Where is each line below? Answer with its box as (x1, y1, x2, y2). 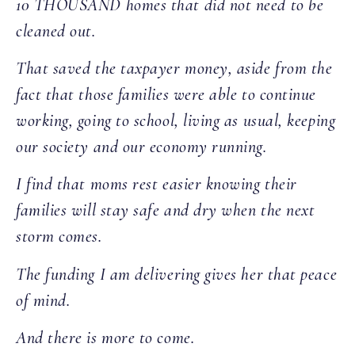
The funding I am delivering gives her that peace (16, 263, 338, 284)
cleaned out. (16, 20, 96, 41)
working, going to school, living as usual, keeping (16, 110, 336, 132)
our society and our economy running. (16, 136, 267, 158)
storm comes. (16, 226, 102, 247)
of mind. (16, 289, 71, 311)
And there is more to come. (16, 327, 195, 349)
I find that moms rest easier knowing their (16, 174, 297, 195)
